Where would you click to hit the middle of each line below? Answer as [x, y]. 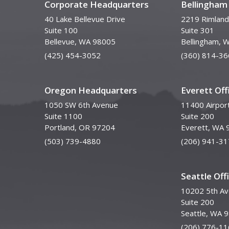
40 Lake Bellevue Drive [85, 19]
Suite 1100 [63, 116]
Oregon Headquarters [91, 90]
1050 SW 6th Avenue [81, 105]
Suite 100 [61, 30]
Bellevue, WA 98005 [80, 41]
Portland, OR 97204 [80, 127]
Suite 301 [197, 30]
